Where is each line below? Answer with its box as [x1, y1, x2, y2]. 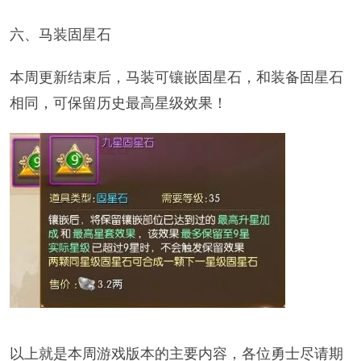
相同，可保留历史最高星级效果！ [9, 94, 227, 111]
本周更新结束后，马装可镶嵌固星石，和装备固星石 [9, 68, 343, 85]
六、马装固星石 [9, 26, 111, 43]
